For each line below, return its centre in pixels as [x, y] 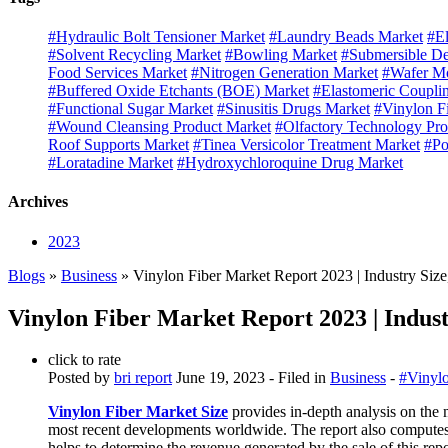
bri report [143, 378]
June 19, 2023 [220, 378]
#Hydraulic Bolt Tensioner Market [156, 37]
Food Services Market [117, 73]
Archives [38, 202]
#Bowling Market [281, 55]
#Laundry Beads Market [346, 37]
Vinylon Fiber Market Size [138, 412]
